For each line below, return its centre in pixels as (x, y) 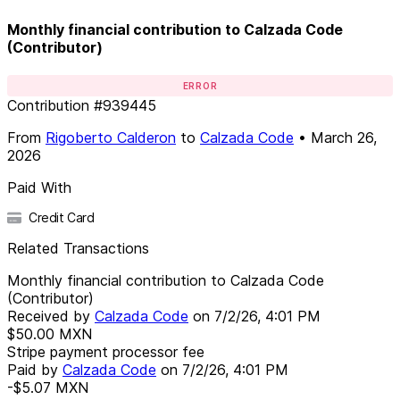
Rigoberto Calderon (111, 137)
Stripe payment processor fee (106, 351)
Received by (51, 316)
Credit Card (62, 217)
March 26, (344, 137)
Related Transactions (78, 248)
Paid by (35, 369)
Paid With (39, 187)
